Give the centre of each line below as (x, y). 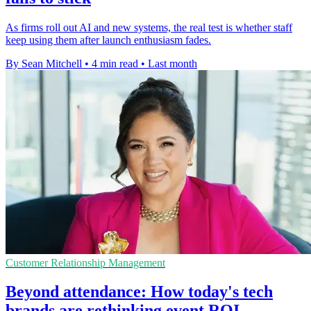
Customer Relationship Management (85, 262)
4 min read (115, 63)
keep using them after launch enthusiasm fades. (108, 40)
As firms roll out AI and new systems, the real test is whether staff (149, 27)
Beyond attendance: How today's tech (139, 292)
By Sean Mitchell (44, 63)
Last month (173, 63)
